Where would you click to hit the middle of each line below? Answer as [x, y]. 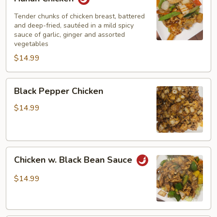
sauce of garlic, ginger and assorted [70, 35]
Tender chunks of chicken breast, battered [79, 16]
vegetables [31, 44]
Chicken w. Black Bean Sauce [74, 160]
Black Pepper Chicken [59, 91]
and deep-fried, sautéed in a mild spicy [74, 25]
